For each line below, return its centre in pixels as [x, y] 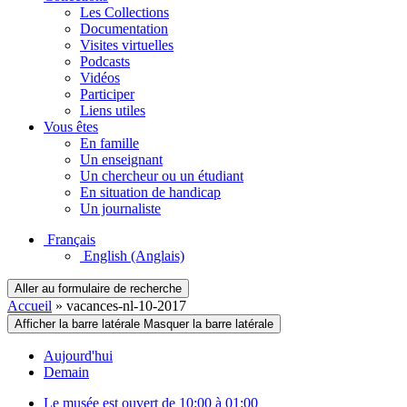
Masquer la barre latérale [208, 324]
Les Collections [124, 12]
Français [71, 239]
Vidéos [100, 78]
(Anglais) [158, 256]
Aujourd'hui [78, 356]
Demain [66, 372]
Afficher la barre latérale [77, 324]
